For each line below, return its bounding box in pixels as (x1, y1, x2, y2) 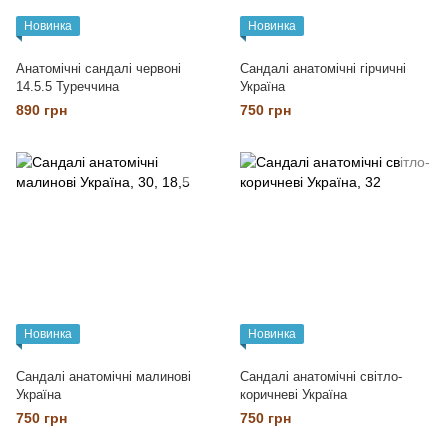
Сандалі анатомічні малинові (16, 369, 191, 384)
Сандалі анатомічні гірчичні (240, 61, 406, 76)
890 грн (16, 102, 67, 118)
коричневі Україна (240, 387, 347, 402)
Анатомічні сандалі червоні (16, 61, 181, 76)
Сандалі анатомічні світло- (240, 369, 402, 384)
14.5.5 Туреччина (16, 79, 119, 94)
